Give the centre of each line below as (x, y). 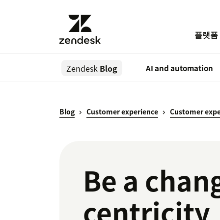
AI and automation (179, 69)
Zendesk (82, 69)
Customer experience (122, 112)
